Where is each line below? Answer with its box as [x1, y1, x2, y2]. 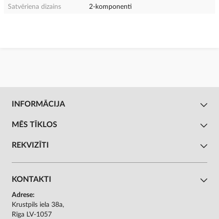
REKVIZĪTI [12, 141, 49, 149]
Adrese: [12, 191, 35, 198]
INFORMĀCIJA [12, 100, 65, 108]
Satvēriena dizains [8, 3, 61, 10]
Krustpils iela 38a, [12, 201, 64, 208]
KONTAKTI [12, 175, 51, 183]
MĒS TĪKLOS [12, 120, 57, 129]
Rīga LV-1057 [12, 211, 52, 218]
